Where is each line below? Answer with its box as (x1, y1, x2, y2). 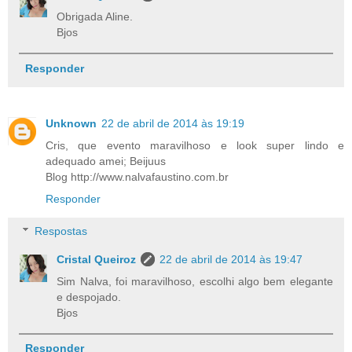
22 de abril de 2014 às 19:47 (159, 253, 303, 266)
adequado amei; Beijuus (46, 154, 166, 167)
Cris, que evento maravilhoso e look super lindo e (46, 138, 344, 152)
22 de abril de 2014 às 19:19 (101, 116, 244, 130)
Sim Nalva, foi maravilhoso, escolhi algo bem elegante (57, 275, 333, 288)
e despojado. (57, 291, 122, 304)
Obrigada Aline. (57, 10, 134, 24)
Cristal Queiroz (57, 253, 137, 266)
